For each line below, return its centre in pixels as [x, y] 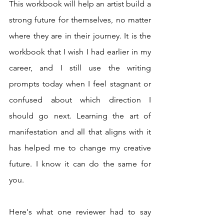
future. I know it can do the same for [80, 163]
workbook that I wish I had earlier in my [80, 51]
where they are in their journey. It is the [80, 35]
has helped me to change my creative [80, 147]
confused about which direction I [80, 99]
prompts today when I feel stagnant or [80, 83]
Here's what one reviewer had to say [80, 211]
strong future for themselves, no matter [80, 19]
